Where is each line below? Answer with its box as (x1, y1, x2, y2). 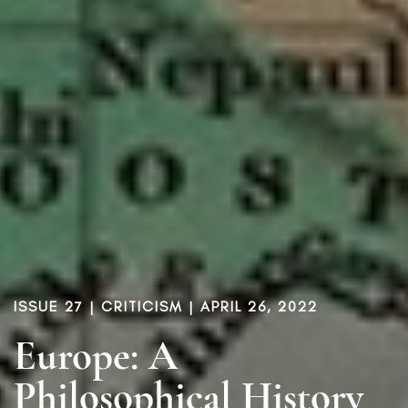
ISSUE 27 (14, 297, 84, 315)
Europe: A (14, 330, 178, 381)
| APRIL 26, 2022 (183, 297, 318, 315)
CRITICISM (101, 297, 183, 315)
